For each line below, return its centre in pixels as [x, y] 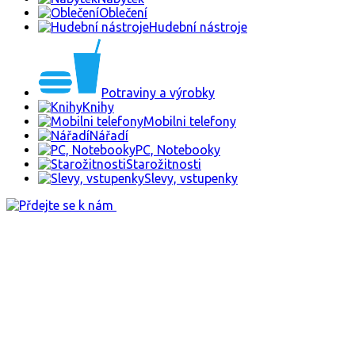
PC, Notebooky [178, 149]
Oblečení [123, 12]
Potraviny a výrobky [158, 92]
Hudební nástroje [198, 27]
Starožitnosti [164, 164]
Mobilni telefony [190, 121]
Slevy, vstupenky [191, 178]
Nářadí [109, 135]
